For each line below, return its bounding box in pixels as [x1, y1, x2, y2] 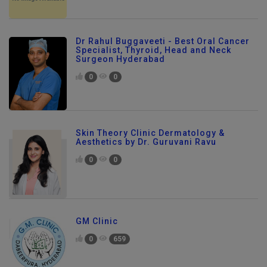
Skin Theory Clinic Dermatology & [76, 132, 225, 142]
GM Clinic [76, 220, 118, 230]
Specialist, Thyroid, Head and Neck [76, 49, 231, 60]
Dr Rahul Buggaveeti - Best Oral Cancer [76, 41, 250, 51]
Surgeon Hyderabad [76, 58, 165, 69]
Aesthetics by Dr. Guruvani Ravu [76, 141, 216, 151]
